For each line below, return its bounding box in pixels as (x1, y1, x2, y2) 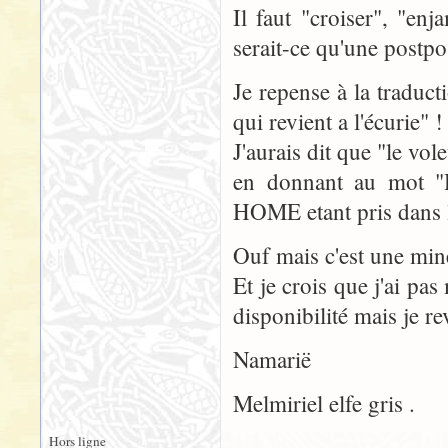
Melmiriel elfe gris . (233, 388, 415, 418)
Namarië (233, 344, 311, 374)
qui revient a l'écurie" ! (233, 106, 443, 136)
